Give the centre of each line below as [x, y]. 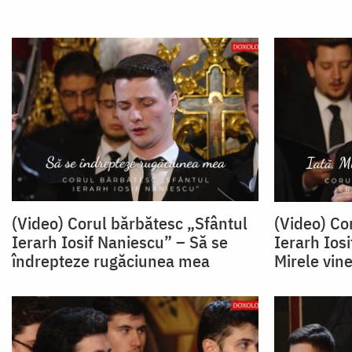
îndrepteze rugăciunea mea [111, 260]
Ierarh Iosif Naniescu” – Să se [120, 241]
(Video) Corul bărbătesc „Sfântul [130, 222]
